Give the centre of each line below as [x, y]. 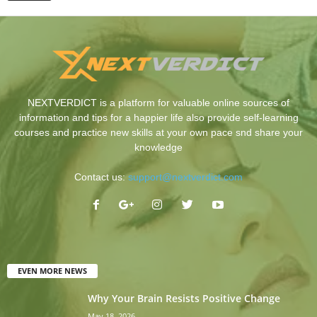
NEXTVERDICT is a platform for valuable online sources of [158, 103]
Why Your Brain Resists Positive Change [184, 298]
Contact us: [101, 177]
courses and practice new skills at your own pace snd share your [158, 133]
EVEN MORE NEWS [52, 271]
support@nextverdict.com [185, 177]
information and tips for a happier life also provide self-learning [158, 118]
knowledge [158, 148]
